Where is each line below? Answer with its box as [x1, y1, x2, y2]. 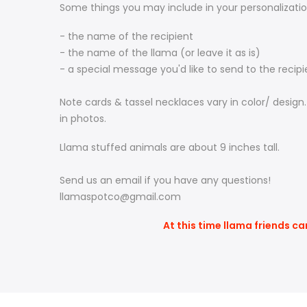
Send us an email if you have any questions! [60, 173, 271, 188]
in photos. [60, 111, 109, 125]
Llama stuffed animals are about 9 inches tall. [60, 140, 280, 155]
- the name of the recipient [60, 29, 196, 43]
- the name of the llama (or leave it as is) [60, 45, 260, 60]
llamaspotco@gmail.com [60, 190, 184, 204]
